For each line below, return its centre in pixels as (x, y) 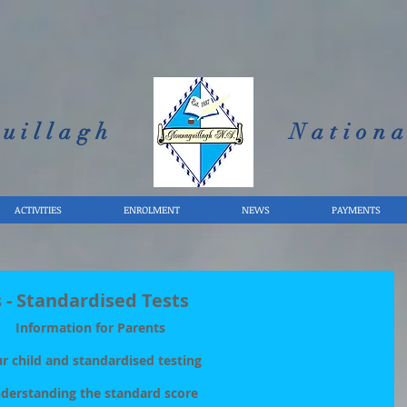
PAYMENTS (356, 209)
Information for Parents (90, 328)
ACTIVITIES (38, 209)
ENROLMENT (151, 209)
